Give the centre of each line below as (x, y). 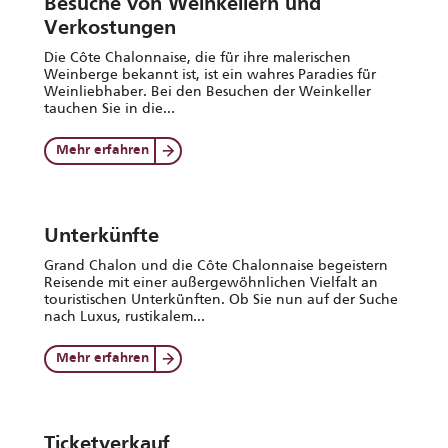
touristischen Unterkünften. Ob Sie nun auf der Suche (221, 299)
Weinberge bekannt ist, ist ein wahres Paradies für (210, 74)
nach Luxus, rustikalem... (124, 316)
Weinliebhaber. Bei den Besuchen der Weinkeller (207, 91)
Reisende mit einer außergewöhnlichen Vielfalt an (211, 282)
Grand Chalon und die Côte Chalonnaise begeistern (216, 265)
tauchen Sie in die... (109, 108)
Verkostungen (110, 29)
